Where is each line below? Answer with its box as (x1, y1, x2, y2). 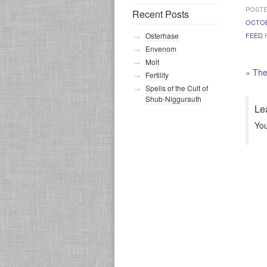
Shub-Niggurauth (145, 94, 203, 104)
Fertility (145, 70, 169, 80)
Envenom (145, 44, 178, 54)
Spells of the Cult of (145, 83, 208, 93)
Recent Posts (132, 7, 189, 21)
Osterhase (145, 30, 179, 41)
